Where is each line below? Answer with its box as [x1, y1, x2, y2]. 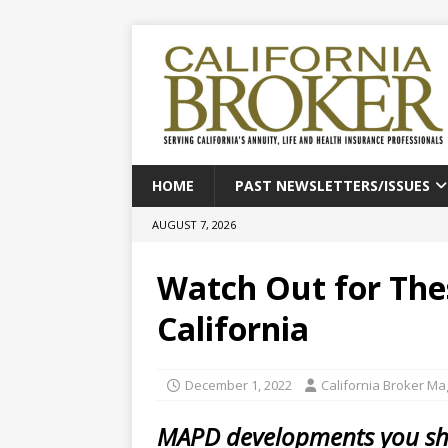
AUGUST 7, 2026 [152, 217, 236, 232]
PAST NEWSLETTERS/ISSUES [235, 176, 430, 195]
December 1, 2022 [185, 376, 292, 394]
